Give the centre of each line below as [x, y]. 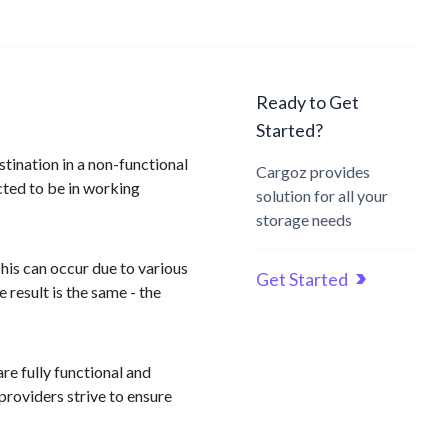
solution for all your [322, 195]
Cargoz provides [313, 171]
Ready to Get [307, 102]
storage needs [304, 219]
